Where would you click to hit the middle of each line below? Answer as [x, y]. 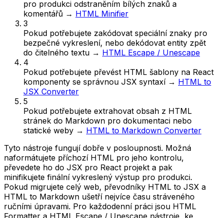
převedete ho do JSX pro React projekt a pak [88, 167]
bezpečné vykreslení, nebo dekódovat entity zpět [115, 43]
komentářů [43, 13]
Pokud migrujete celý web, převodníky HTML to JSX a [105, 187]
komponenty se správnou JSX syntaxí [94, 82]
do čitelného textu [56, 52]
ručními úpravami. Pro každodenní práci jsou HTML [100, 206]
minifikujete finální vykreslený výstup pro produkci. [98, 177]
